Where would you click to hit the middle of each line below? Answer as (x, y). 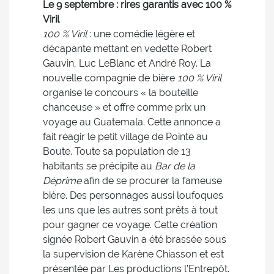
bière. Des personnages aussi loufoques (133, 195)
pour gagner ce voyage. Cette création (130, 225)
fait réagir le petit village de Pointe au (125, 137)
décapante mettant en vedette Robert (127, 49)
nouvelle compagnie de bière (110, 78)
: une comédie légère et (141, 34)
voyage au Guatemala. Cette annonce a (132, 122)
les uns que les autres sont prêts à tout (130, 210)
